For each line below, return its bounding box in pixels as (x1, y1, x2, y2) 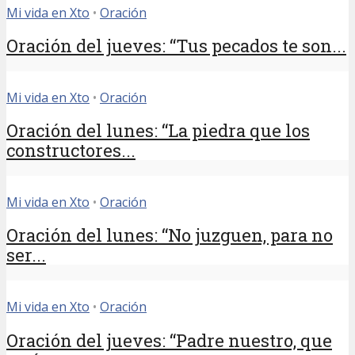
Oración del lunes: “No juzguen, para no (6, 223, 333, 247)
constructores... (6, 139, 136, 162)
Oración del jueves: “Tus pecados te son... (6, 33, 346, 57)
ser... (6, 243, 46, 267)
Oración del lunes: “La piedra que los (6, 119, 310, 143)
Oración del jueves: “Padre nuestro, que (6, 328, 332, 352)
